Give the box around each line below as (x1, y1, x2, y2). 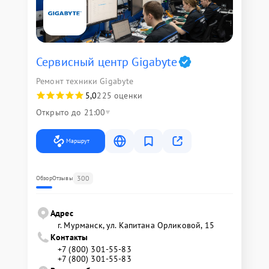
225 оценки (97, 89, 142, 101)
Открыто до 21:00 (36, 106, 106, 118)
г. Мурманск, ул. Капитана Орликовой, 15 (58, 219, 214, 231)
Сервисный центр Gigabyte (36, 53, 178, 70)
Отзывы (52, 174, 73, 182)
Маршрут (66, 136, 89, 145)
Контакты (50, 231, 88, 243)
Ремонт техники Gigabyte (36, 75, 134, 86)
